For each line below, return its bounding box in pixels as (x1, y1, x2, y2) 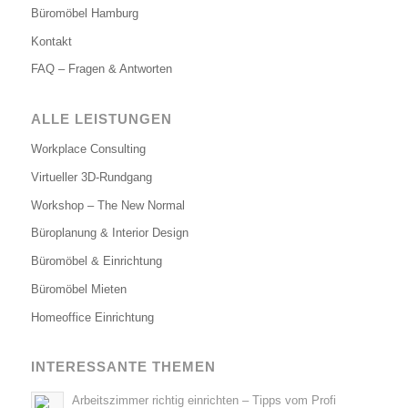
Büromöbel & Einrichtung (30, 254, 162, 269)
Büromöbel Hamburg (30, 5, 138, 20)
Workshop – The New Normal (30, 198, 185, 212)
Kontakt (30, 34, 72, 48)
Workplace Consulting (30, 142, 146, 157)
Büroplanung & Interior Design (30, 226, 189, 240)
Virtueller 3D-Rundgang (30, 169, 152, 184)
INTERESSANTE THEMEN (30, 359, 216, 375)
